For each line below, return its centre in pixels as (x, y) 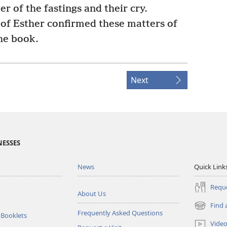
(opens (204, 210)
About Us (92, 193)
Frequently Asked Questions (120, 213)
